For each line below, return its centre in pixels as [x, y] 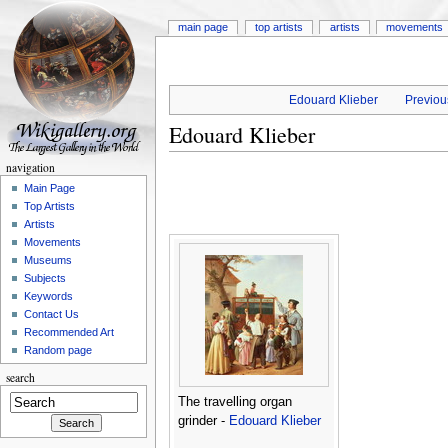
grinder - [203, 421]
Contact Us [52, 314]
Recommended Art [69, 332]
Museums [48, 260]
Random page [58, 350]
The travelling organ [234, 402]
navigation [30, 167]
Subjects [45, 278]
